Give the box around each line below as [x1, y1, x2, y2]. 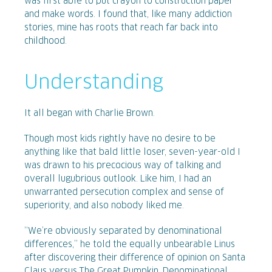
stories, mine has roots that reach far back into [24, 23, 218, 32]
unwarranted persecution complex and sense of [24, 188, 224, 197]
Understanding [24, 73, 163, 93]
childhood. [24, 36, 67, 46]
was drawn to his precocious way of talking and [24, 161, 221, 170]
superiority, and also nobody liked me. [24, 201, 184, 210]
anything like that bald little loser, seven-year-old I [24, 148, 240, 157]
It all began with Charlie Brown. [24, 109, 155, 118]
